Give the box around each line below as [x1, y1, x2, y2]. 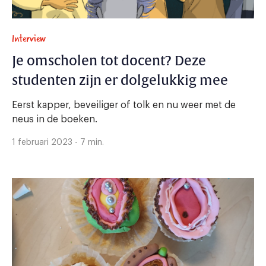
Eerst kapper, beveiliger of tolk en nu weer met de [12, 100, 236, 110]
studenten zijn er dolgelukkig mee [12, 72, 228, 89]
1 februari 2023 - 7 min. [12, 138, 104, 147]
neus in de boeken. [12, 114, 97, 124]
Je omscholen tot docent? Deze [12, 52, 206, 69]
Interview [12, 29, 46, 47]
